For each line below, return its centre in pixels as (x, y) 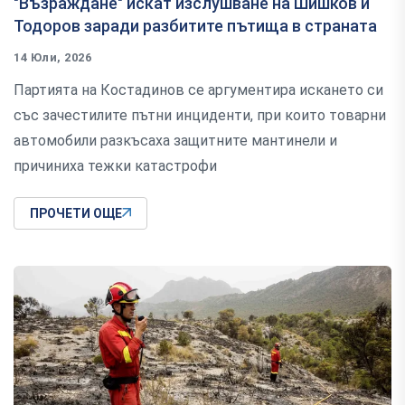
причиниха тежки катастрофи (115, 165)
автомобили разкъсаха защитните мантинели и (175, 140)
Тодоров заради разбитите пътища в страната (195, 25)
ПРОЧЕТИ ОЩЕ (76, 213)
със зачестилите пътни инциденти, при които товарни (200, 115)
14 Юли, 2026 (53, 57)
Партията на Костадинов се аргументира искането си (198, 89)
